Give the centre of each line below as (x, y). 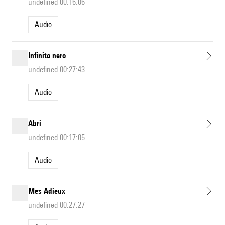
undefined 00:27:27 (57, 205)
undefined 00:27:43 (57, 70)
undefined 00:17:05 (57, 138)
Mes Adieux (47, 191)
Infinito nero (47, 56)
